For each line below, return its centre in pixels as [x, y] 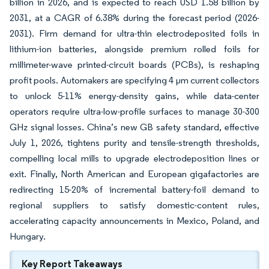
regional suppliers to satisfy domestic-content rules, [134, 205]
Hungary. [28, 236]
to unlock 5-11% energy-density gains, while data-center [134, 96]
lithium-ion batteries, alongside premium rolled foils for [134, 49]
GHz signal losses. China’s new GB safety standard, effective [134, 127]
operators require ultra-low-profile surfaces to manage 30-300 [134, 111]
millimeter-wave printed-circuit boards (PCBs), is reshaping [134, 65]
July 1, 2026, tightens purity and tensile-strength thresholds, [134, 143]
